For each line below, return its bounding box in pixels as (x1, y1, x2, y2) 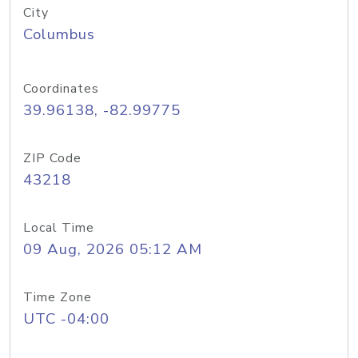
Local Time (23, 219, 94, 237)
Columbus (23, 24, 95, 45)
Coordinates (23, 80, 99, 97)
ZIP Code (23, 149, 82, 167)
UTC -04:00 (23, 308, 109, 329)
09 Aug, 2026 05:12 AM (23, 239, 202, 260)
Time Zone (23, 288, 92, 306)
